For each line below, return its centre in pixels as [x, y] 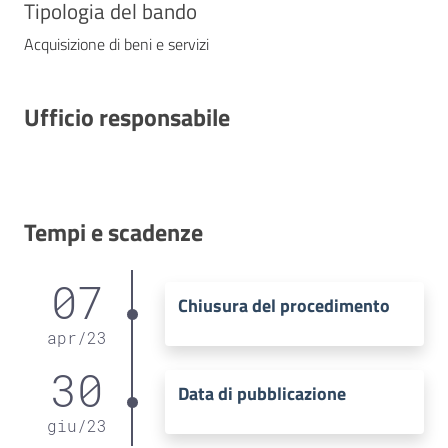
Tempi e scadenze [113, 231]
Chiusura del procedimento [283, 306]
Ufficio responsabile [127, 116]
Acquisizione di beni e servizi [116, 43]
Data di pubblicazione [261, 394]
